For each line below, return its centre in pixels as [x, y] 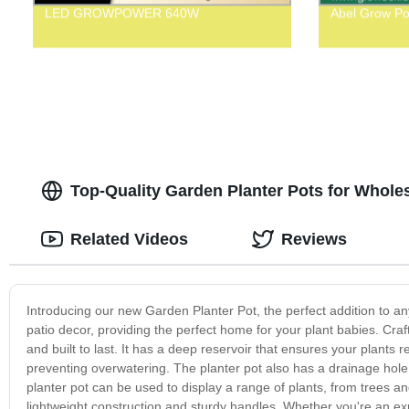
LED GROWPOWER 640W [121, 13]
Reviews [314, 239]
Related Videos [129, 239]
